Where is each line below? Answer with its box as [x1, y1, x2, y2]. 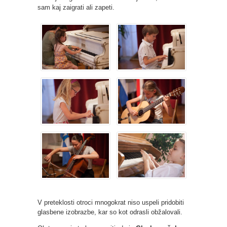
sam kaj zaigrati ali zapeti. [37, 3, 115, 11]
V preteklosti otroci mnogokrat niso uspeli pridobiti [37, 198, 184, 206]
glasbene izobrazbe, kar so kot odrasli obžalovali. [37, 208, 182, 216]
